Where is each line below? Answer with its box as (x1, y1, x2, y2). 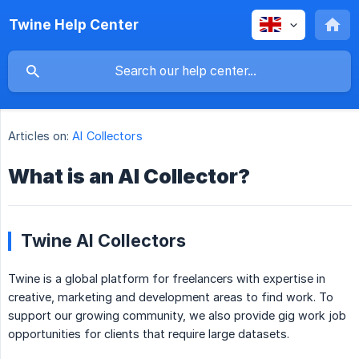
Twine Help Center (9, 16, 139, 33)
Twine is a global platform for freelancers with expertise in (8, 272, 325, 286)
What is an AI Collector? (8, 164, 250, 189)
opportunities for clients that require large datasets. (8, 327, 289, 341)
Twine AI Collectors (21, 230, 186, 252)
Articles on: (8, 129, 70, 143)
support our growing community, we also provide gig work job (8, 309, 346, 323)
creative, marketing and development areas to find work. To (8, 290, 333, 305)
